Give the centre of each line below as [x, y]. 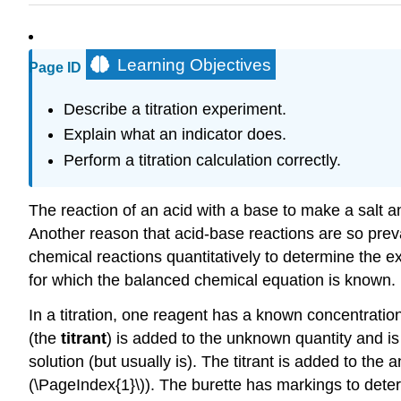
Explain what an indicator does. [175, 135]
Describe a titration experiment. [175, 109]
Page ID [55, 68]
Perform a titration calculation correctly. [202, 160]
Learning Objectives [194, 65]
